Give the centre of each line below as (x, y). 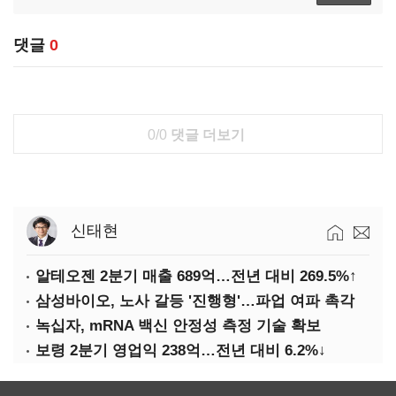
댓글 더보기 (206, 135)
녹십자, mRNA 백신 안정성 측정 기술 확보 (178, 326)
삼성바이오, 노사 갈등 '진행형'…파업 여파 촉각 (195, 301)
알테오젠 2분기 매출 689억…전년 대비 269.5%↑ (196, 276)
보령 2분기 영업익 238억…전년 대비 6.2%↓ (181, 350)
